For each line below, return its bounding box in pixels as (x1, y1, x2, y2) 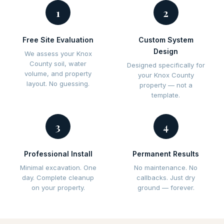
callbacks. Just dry (136, 173, 195, 181)
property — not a (139, 81, 192, 89)
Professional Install (23, 149, 92, 158)
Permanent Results (132, 149, 199, 158)
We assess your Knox (24, 49, 92, 57)
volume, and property (24, 69, 92, 77)
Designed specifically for (126, 61, 205, 69)
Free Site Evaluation (22, 35, 94, 44)
